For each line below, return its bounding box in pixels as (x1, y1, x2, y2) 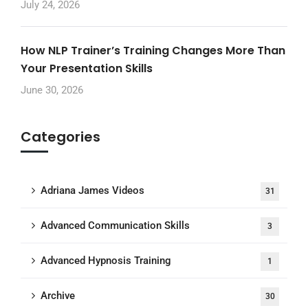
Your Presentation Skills (21, 60, 153, 76)
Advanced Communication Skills (41, 219, 190, 232)
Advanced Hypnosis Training (41, 254, 171, 267)
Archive (41, 289, 75, 302)
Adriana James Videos (41, 184, 144, 197)
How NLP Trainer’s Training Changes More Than (21, 42, 285, 58)
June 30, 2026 (21, 83, 83, 96)
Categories (21, 126, 100, 146)
